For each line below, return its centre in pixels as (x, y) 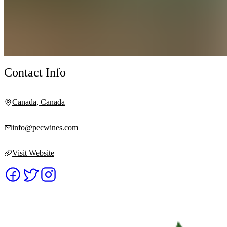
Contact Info (35, 73)
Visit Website (33, 153)
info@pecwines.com (45, 128)
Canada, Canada (39, 102)
